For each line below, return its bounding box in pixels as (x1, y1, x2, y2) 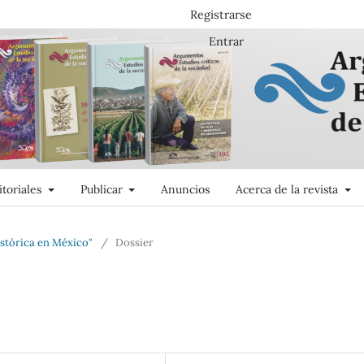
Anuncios (161, 181, 210, 197)
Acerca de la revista (236, 181, 341, 197)
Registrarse (189, 6, 252, 22)
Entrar (208, 33, 244, 49)
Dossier (115, 235, 154, 249)
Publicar (80, 181, 126, 197)
